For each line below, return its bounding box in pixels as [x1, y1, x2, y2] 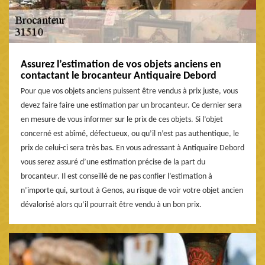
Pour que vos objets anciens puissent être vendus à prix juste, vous [21, 86, 238, 96]
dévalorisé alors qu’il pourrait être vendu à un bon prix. [21, 200, 202, 209]
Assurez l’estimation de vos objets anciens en [21, 59, 221, 70]
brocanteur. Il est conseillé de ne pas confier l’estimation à [21, 172, 212, 181]
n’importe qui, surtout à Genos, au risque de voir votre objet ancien [21, 186, 243, 195]
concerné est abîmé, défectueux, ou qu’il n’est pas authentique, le [21, 129, 239, 138]
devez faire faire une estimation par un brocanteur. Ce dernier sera [21, 101, 242, 110]
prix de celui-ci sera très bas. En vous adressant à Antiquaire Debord [21, 143, 244, 153]
